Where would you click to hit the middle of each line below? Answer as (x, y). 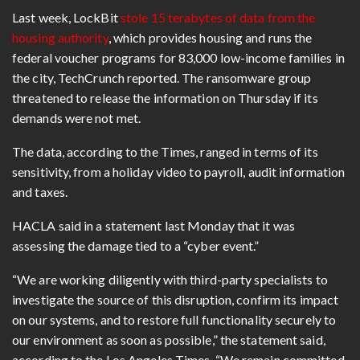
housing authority (60, 37)
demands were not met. (77, 117)
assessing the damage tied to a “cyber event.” (136, 245)
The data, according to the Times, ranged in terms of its (165, 151)
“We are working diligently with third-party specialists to (170, 279)
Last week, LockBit (66, 17)
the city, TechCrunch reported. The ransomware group (162, 77)
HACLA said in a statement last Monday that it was (153, 225)
